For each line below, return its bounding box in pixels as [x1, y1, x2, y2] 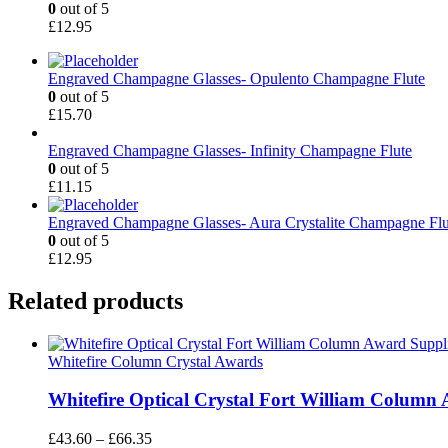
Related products [8, 287, 183, 314]
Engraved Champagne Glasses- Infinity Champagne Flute [48, 141, 412, 159]
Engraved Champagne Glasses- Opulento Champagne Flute [48, 69, 425, 87]
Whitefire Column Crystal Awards [48, 352, 263, 370]
